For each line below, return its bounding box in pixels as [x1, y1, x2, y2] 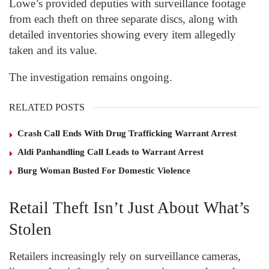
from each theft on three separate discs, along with [9, 12, 238, 25]
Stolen [9, 220, 52, 238]
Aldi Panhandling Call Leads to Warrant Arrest [17, 147, 204, 157]
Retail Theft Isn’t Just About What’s [9, 198, 250, 217]
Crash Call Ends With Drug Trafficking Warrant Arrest [17, 128, 237, 139]
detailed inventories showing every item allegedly [9, 28, 236, 41]
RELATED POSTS [9, 102, 85, 113]
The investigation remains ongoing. [9, 71, 172, 84]
